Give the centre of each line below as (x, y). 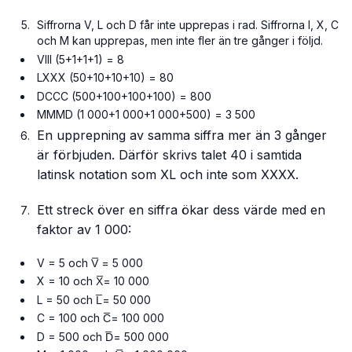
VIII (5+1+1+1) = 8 (81, 59)
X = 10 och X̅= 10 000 (93, 281)
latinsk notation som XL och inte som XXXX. (168, 174)
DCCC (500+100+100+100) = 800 (125, 96)
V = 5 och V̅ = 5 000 (90, 262)
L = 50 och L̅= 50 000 (94, 299)
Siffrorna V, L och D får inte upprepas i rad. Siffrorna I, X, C (188, 25)
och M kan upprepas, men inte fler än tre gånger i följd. (180, 41)
